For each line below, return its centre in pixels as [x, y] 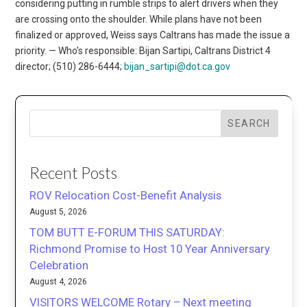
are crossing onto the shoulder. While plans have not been [139, 19]
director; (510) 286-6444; [70, 66]
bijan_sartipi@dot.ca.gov [177, 66]
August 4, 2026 [59, 282]
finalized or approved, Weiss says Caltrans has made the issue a [153, 35]
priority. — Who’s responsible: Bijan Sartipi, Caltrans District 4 [143, 50]
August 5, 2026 [59, 212]
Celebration [59, 266]
